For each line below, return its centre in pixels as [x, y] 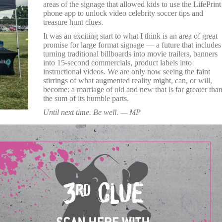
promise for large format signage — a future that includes [132, 45]
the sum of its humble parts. [86, 98]
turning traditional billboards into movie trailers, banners [130, 54]
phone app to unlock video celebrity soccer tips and [123, 13]
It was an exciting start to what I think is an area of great [130, 36]
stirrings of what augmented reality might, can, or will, [128, 80]
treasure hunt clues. [73, 22]
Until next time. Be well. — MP [92, 112]
